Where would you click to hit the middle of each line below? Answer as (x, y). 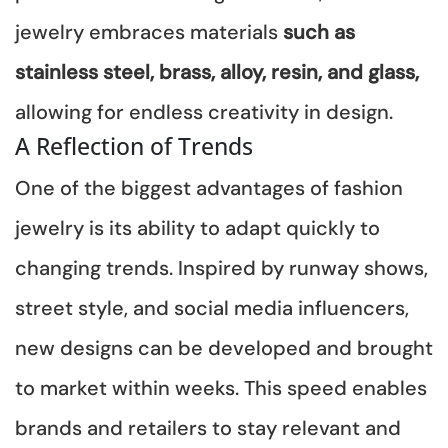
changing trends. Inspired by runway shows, (221, 267)
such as (319, 31)
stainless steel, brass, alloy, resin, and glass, (217, 71)
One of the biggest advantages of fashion (209, 187)
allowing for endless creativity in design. (204, 111)
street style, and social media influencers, (212, 307)
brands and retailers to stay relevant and (208, 427)
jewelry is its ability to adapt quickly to (197, 227)
